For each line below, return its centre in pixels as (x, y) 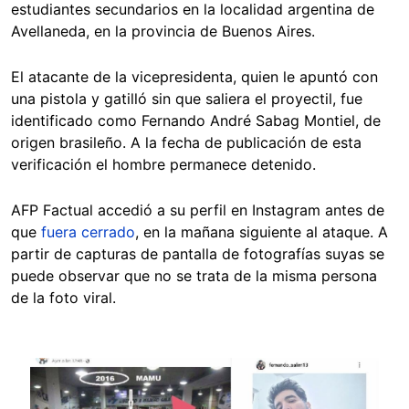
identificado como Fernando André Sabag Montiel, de (196, 120)
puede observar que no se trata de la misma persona (194, 275)
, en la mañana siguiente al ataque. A (262, 231)
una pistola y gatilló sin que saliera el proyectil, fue (187, 98)
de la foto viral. (66, 297)
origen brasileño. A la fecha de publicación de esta (186, 142)
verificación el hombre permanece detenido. (163, 164)
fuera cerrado (88, 231)
